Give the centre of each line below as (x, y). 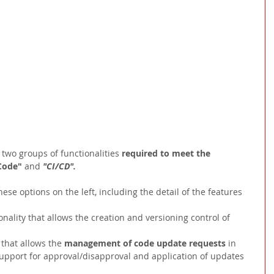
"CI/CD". (59, 166)
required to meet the (166, 154)
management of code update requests (146, 243)
